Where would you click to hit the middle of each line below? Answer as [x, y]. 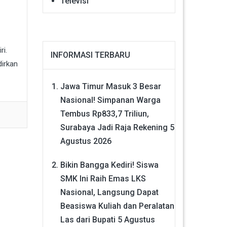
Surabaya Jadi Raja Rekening [114, 127]
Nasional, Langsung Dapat [109, 192]
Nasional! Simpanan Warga [110, 100]
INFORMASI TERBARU [90, 55]
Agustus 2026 [86, 141]
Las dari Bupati [88, 219]
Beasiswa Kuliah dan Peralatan [117, 206]
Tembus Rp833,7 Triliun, [104, 113]
